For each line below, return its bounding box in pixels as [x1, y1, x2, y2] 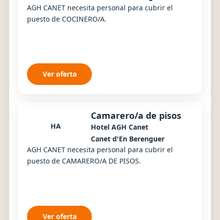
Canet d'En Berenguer [91, 134, 165, 144]
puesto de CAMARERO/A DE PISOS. [27, 156, 141, 166]
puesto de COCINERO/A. [27, 14, 107, 24]
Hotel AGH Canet [91, 122, 148, 132]
